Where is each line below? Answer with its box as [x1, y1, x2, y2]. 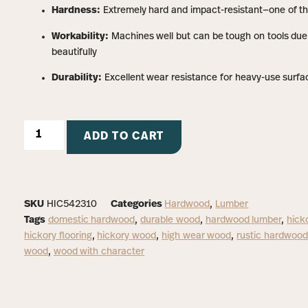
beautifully [52, 47, 97, 58]
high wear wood [161, 230, 232, 241]
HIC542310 [46, 199, 97, 210]
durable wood [140, 214, 200, 225]
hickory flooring [24, 230, 92, 241]
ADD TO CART [84, 131, 164, 142]
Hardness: [52, 5, 100, 16]
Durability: [52, 72, 102, 83]
